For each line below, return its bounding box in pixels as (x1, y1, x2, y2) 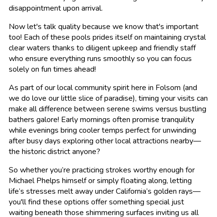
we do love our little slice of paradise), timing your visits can (9, 93, 208, 104)
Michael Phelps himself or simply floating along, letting (9, 175, 192, 186)
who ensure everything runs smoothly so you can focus (9, 53, 192, 64)
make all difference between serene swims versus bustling (9, 104, 206, 115)
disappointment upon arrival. (9, 3, 103, 14)
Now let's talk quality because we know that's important (9, 21, 199, 32)
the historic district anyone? (9, 146, 100, 157)
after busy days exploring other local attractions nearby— (9, 136, 201, 147)
